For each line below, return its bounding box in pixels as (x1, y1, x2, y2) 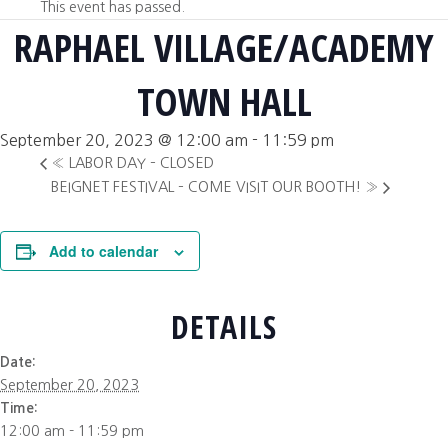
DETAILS (171, 304, 277, 348)
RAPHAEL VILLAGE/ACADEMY (14, 20, 434, 73)
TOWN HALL (136, 74, 312, 127)
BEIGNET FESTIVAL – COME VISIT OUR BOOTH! (51, 179, 365, 194)
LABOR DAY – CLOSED (65, 156, 214, 171)
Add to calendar (49, 240, 158, 261)
